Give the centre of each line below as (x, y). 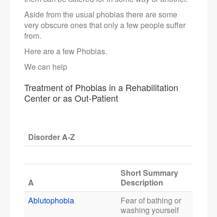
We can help (46, 67)
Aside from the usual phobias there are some (101, 15)
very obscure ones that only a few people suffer (105, 25)
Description (142, 183)
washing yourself (150, 210)
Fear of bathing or (151, 201)
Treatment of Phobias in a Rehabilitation (101, 87)
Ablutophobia (51, 201)
